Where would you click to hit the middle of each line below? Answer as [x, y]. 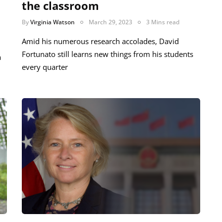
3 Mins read [163, 22]
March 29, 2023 [111, 22]
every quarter [45, 67]
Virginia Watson [53, 22]
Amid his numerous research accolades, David [100, 41]
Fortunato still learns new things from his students [108, 54]
